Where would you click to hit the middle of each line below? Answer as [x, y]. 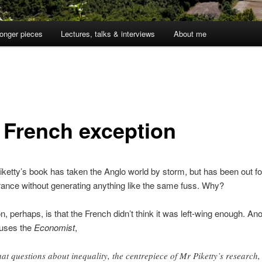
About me [190, 34]
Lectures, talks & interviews [108, 34]
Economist [54, 227]
